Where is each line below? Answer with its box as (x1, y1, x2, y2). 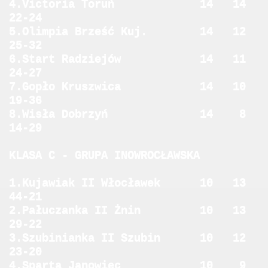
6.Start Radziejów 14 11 (9, 53, 259, 66)
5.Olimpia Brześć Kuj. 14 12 (9, 25, 259, 38)
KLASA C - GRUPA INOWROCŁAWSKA (9, 149, 200, 162)
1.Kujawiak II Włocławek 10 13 (9, 176, 259, 190)
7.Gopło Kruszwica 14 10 (9, 80, 259, 93)
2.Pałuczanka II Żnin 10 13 (9, 204, 259, 217)
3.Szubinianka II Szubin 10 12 (9, 232, 259, 245)
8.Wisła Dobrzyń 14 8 (9, 108, 259, 121)
